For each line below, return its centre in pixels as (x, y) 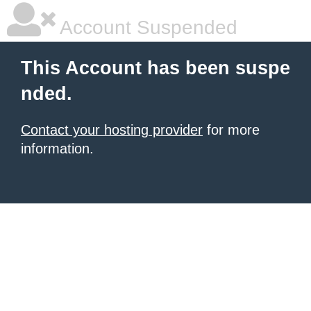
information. (57, 149)
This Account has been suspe (155, 68)
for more (231, 130)
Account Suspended (146, 27)
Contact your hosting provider (112, 130)
